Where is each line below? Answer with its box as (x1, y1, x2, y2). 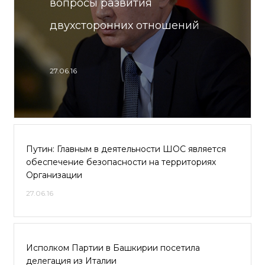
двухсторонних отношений (50, 19, 199, 32)
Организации (26, 170, 82, 180)
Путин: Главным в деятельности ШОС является (26, 144, 226, 154)
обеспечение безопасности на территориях (26, 157, 216, 167)
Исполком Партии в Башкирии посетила (26, 243, 200, 253)
